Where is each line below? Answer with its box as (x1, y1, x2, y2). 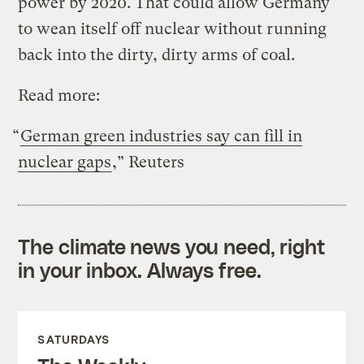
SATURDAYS (37, 331, 110, 346)
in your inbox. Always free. (18, 257, 262, 282)
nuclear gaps (18, 152, 112, 171)
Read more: (18, 85, 101, 105)
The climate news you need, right (18, 233, 326, 258)
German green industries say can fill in (20, 126, 303, 145)
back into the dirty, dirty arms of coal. (18, 45, 296, 64)
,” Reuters (112, 152, 185, 171)
